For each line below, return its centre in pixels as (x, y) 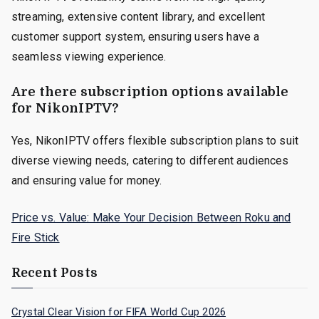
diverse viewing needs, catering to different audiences (150, 160)
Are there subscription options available (150, 91)
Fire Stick (36, 237)
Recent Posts (54, 272)
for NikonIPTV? (66, 108)
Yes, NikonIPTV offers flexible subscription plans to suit (155, 140)
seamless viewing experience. (89, 56)
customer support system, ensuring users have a (136, 36)
